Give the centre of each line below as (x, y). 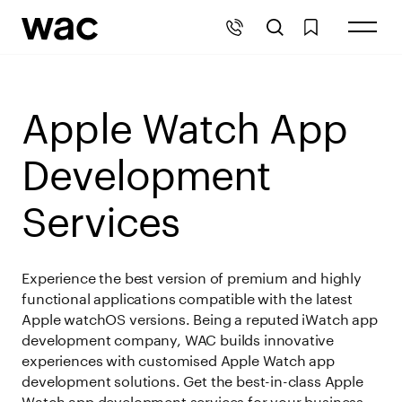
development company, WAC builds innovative (178, 338)
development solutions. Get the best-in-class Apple (192, 379)
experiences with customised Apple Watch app (178, 358)
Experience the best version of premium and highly (192, 276)
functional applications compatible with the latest (187, 297)
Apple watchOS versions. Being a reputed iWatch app (200, 317)
